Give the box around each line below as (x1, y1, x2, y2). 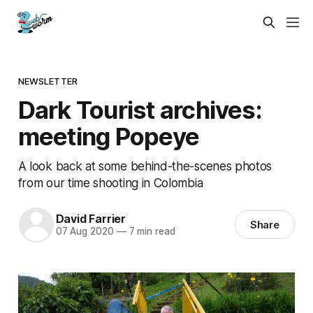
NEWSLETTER (17, 75, 78, 87)
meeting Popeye (17, 121, 200, 151)
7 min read (126, 226, 175, 238)
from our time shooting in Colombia (17, 175, 203, 190)
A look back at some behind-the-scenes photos (17, 158, 272, 173)
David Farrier (55, 212, 126, 226)
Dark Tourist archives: (17, 94, 262, 124)
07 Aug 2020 (55, 226, 114, 238)
